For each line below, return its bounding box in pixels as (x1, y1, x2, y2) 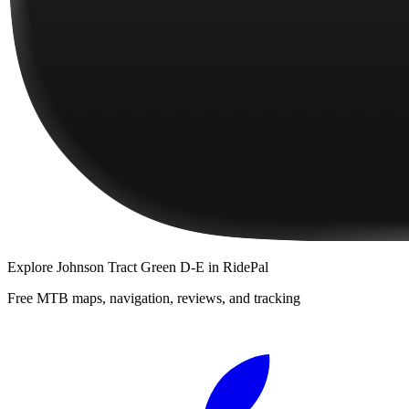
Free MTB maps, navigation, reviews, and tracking (7, 289, 300, 306)
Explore (7, 258, 57, 275)
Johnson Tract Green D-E (57, 258, 204, 275)
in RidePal (204, 258, 268, 275)
